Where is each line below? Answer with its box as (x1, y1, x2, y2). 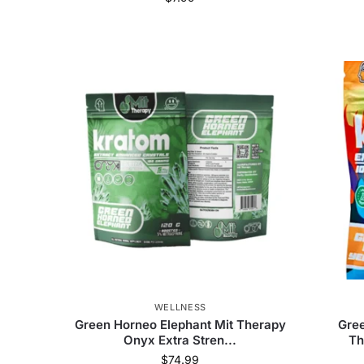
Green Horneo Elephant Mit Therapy (74, 317, 286, 333)
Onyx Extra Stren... (123, 332, 237, 349)
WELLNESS (154, 301, 207, 314)
